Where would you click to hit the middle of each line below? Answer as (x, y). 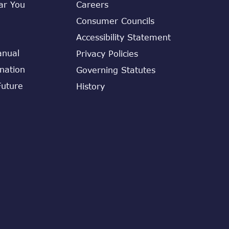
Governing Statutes (116, 70)
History (90, 86)
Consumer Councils (115, 21)
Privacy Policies (107, 53)
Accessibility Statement (123, 37)
